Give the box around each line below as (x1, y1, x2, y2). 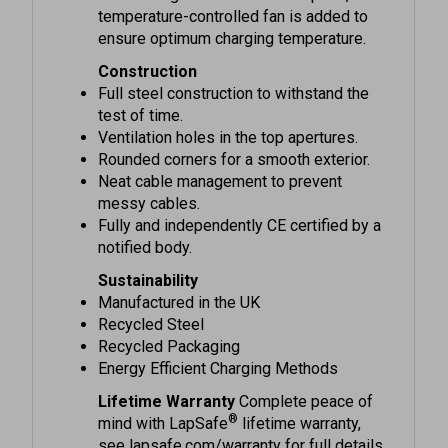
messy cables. (98, 170, 201, 190)
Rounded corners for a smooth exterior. (98, 126, 371, 146)
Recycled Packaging (98, 313, 241, 333)
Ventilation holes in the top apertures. (98, 104, 359, 124)
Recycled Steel (98, 291, 205, 311)
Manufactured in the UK (98, 269, 261, 289)
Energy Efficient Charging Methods (98, 335, 339, 355)
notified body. (98, 214, 193, 234)
